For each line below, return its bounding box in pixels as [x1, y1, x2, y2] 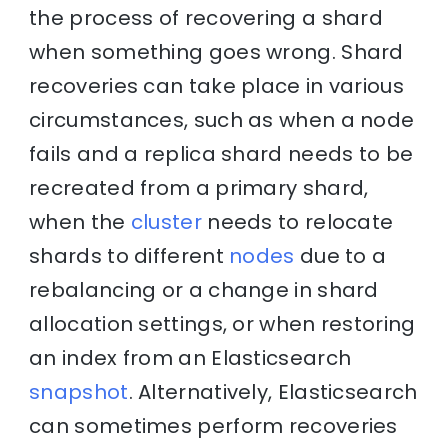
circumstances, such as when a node [29, 105, 415, 134]
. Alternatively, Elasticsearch [128, 377, 418, 406]
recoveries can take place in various [29, 71, 404, 100]
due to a [294, 241, 387, 270]
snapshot [29, 377, 129, 406]
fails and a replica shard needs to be [29, 139, 414, 168]
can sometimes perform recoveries [29, 411, 398, 440]
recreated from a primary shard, [29, 173, 369, 202]
